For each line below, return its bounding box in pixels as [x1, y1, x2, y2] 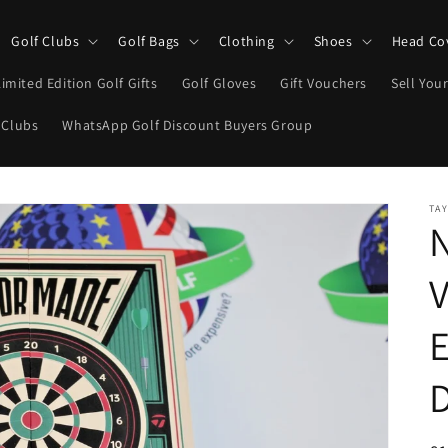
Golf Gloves [181, 74, 257, 92]
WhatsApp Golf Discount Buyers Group [62, 116, 313, 134]
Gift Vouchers [280, 74, 367, 92]
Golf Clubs [11, 32, 80, 50]
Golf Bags [118, 32, 180, 50]
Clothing [218, 32, 275, 50]
